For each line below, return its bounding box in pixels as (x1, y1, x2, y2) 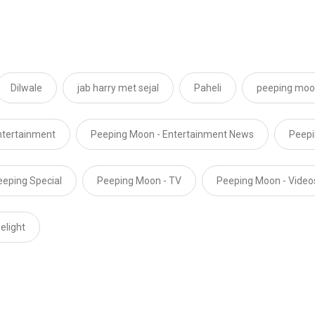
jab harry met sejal (77, 82, 159, 94)
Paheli (194, 82, 221, 94)
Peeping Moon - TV (97, 174, 181, 186)
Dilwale (11, 82, 42, 94)
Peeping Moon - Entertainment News (91, 128, 254, 140)
